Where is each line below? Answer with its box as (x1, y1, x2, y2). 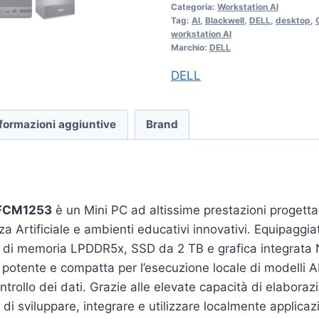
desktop (275, 15, 310, 26)
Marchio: (170, 42, 209, 53)
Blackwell (204, 15, 244, 26)
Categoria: (170, 1, 217, 13)
